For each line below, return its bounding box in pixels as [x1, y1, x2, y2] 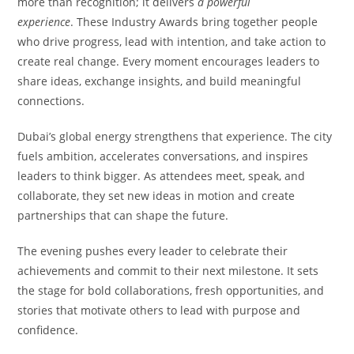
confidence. [17, 322, 79, 337]
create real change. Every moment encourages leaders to [17, 53, 320, 69]
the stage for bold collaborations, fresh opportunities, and [17, 282, 325, 298]
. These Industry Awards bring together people [70, 13, 318, 29]
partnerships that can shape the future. [17, 207, 229, 223]
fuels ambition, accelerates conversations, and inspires [17, 148, 309, 164]
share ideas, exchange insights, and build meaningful [17, 73, 302, 88]
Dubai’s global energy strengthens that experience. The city [17, 128, 333, 144]
